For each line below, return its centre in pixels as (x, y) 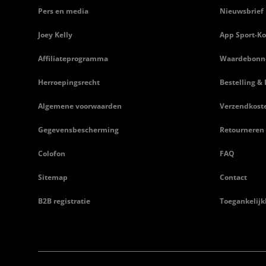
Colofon (52, 154)
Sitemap (53, 178)
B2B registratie (64, 201)
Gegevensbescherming (78, 130)
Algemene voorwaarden (80, 106)
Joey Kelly (55, 35)
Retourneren (242, 130)
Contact (233, 178)
